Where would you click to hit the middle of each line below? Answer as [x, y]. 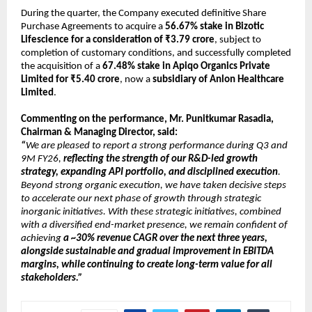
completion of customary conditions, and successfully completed [156, 53]
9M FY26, [42, 159]
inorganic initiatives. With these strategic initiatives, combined [151, 212]
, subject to [238, 40]
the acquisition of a [62, 66]
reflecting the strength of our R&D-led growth [161, 159]
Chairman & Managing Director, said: [99, 132]
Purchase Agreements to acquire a [93, 26]
